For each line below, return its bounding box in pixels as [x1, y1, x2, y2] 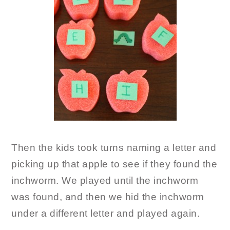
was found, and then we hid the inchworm [11, 191, 204, 203]
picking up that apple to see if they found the [11, 159, 218, 170]
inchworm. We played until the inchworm [11, 175, 199, 186]
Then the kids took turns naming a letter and [11, 142, 217, 154]
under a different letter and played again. [11, 208, 200, 219]
